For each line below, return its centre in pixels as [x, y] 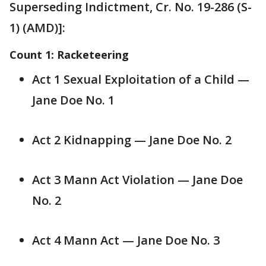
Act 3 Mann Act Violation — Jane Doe [137, 180]
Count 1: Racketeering [69, 55]
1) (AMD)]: [37, 28]
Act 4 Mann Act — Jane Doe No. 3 [126, 240]
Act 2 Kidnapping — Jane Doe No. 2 [132, 140]
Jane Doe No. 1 [73, 100]
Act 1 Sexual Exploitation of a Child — [141, 79]
